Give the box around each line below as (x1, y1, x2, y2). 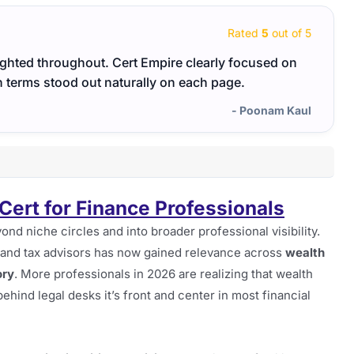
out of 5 (269, 25, 311, 40)
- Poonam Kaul (232, 104, 311, 118)
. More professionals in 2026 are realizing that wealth (14, 265, 313, 281)
